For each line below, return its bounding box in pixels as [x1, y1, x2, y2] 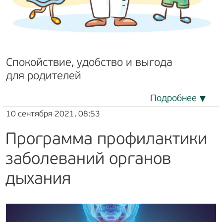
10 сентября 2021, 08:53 [6, 110, 100, 119]
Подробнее [150, 94, 197, 104]
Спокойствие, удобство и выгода [6, 57, 172, 69]
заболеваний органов [5, 152, 171, 168]
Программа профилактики [5, 132, 207, 149]
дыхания [5, 171, 71, 188]
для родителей [6, 71, 81, 83]
